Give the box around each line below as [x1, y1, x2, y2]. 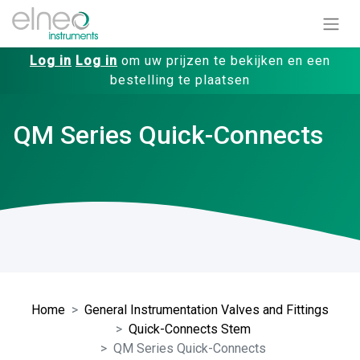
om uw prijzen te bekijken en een [117, 52, 330, 68]
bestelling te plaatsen [110, 72, 250, 88]
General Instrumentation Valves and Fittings [84, 301, 329, 317]
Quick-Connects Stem [129, 321, 251, 337]
